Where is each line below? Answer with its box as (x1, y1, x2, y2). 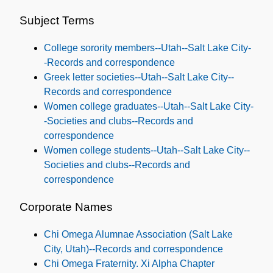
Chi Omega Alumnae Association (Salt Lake (44, 229, 233, 240)
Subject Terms (19, 13, 94, 27)
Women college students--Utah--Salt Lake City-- (44, 145, 250, 156)
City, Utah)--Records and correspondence (44, 244, 223, 255)
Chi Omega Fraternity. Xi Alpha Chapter (44, 258, 214, 269)
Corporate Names (19, 200, 113, 214)
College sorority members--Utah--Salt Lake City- (44, 43, 251, 54)
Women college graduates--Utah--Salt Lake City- (44, 101, 253, 112)
